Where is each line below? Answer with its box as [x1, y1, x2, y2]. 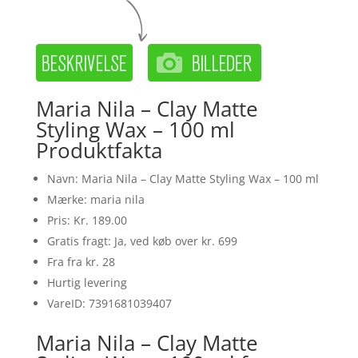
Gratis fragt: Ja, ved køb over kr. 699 [46, 233, 237, 249]
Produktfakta [35, 135, 162, 165]
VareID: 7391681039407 [46, 295, 172, 311]
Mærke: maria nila [46, 191, 145, 207]
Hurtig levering [46, 274, 127, 290]
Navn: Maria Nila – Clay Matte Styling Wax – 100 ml [46, 170, 319, 186]
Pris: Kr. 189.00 [46, 212, 127, 228]
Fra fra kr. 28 [46, 253, 115, 269]
